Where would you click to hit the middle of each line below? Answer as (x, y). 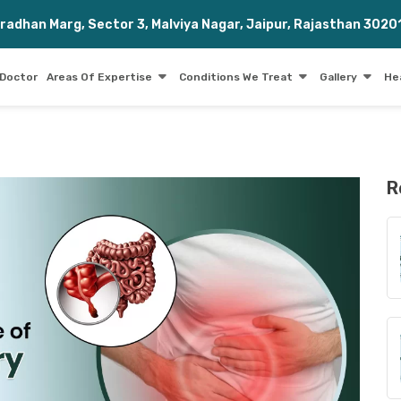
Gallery (338, 77)
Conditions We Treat (236, 77)
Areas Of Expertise (99, 77)
